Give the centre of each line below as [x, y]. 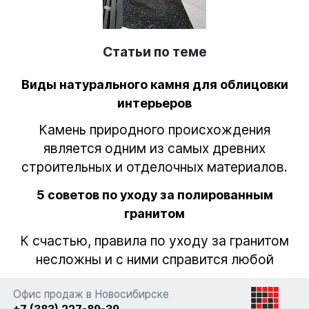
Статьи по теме [154, 51]
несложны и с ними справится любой [154, 259]
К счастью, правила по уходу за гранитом [154, 240]
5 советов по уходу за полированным [154, 195]
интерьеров [154, 103]
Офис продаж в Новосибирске [91, 294]
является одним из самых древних [154, 149]
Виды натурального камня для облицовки [154, 84]
